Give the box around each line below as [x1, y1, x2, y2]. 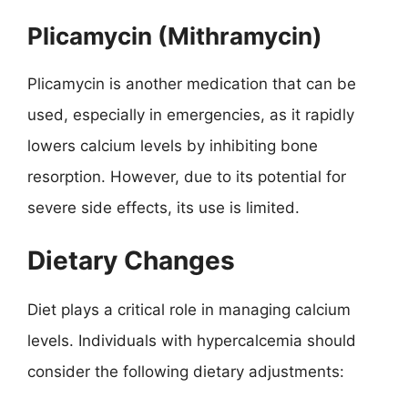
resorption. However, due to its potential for [27, 167, 346, 186]
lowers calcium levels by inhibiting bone [27, 136, 318, 155]
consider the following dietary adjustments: [27, 362, 344, 381]
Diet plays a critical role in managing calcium [27, 301, 351, 319]
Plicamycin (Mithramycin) [27, 21, 322, 50]
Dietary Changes [27, 245, 235, 276]
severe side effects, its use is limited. [27, 198, 300, 217]
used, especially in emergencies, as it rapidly [27, 105, 354, 124]
